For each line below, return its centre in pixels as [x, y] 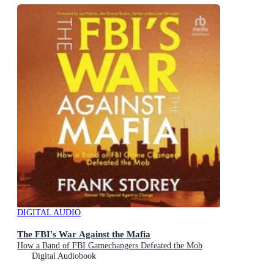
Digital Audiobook [64, 256]
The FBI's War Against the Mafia [84, 234]
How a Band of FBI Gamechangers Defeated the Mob [110, 245]
